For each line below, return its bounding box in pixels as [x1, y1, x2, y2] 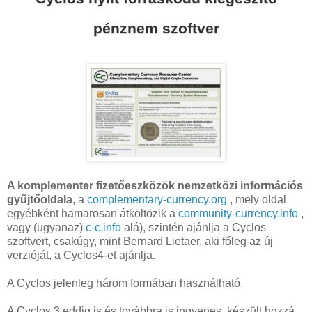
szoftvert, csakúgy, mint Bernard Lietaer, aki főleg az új [7, 235, 273, 248]
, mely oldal [227, 194, 286, 206]
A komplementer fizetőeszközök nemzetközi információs [7, 180, 303, 192]
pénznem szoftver [93, 20, 219, 37]
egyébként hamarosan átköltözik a [7, 208, 178, 220]
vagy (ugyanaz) [7, 221, 86, 234]
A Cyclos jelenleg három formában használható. [7, 277, 243, 290]
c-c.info [86, 221, 121, 234]
